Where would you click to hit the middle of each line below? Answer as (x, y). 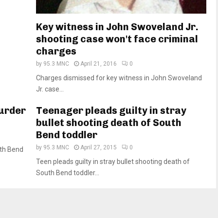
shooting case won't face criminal (117, 39)
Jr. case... (50, 89)
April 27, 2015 (99, 147)
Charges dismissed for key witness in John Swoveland (119, 78)
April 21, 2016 (99, 64)
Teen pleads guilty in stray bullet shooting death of (113, 161)
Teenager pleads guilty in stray (111, 110)
